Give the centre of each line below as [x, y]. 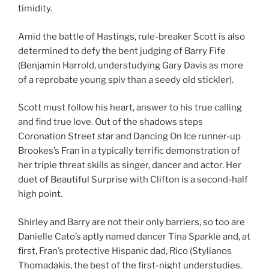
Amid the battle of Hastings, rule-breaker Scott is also [131, 36]
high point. [40, 194]
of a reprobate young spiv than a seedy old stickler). [126, 80]
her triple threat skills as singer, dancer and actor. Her [130, 165]
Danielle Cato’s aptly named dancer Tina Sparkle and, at [134, 236]
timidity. [35, 9]
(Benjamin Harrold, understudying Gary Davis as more [131, 65]
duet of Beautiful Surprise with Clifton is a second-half [133, 180]
